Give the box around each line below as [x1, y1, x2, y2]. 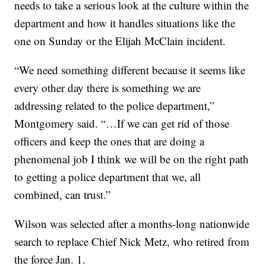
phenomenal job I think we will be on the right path [14, 151, 249, 167]
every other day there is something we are [14, 80, 201, 96]
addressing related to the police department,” [14, 98, 215, 113]
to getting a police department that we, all [14, 169, 201, 185]
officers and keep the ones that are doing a [14, 134, 205, 149]
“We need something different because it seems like [14, 62, 246, 78]
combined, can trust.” [14, 187, 111, 202]
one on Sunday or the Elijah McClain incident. [14, 33, 226, 49]
